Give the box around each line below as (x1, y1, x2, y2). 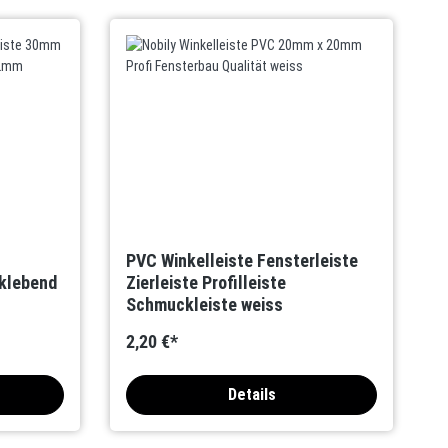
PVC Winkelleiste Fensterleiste (126, 250, 359, 271)
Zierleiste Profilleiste (126, 272, 287, 293)
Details (227, 385, 276, 404)
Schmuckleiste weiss (126, 294, 284, 315)
